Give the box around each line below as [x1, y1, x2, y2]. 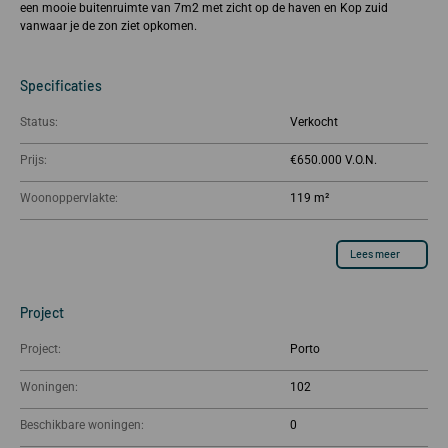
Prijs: [20, 152, 47, 167]
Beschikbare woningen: [20, 417, 144, 432]
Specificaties [20, 76, 102, 94]
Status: [20, 114, 58, 129]
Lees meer [350, 247, 400, 261]
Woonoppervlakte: [20, 190, 118, 205]
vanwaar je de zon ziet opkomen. [20, 19, 197, 34]
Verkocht [298, 114, 338, 129]
